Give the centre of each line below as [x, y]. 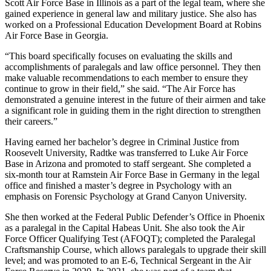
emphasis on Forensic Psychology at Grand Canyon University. [126, 196]
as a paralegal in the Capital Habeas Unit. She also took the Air [125, 227]
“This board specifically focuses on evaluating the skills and [119, 56]
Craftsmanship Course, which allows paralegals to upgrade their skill [135, 249]
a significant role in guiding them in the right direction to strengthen [133, 110]
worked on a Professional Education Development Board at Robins [133, 24]
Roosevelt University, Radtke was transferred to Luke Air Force [126, 152]
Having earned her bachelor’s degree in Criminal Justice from [122, 142]
